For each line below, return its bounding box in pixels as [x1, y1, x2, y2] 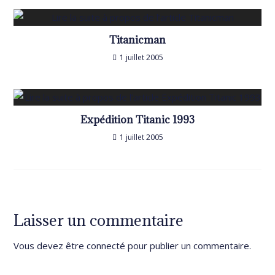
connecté [87, 239, 126, 252]
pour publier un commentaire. [125, 239, 252, 252]
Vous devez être [14, 239, 87, 252]
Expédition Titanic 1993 [80, 113, 195, 126]
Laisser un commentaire [14, 210, 184, 230]
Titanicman [109, 33, 166, 47]
